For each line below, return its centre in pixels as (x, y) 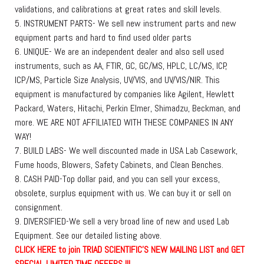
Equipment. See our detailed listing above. (88, 236)
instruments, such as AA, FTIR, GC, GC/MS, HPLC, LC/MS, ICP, (121, 66)
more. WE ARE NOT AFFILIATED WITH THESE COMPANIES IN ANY (124, 123)
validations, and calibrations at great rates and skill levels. (118, 9)
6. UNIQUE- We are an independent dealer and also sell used (119, 52)
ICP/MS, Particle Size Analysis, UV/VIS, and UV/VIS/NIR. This (117, 80)
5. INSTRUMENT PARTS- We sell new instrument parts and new (126, 24)
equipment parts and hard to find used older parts (103, 38)
